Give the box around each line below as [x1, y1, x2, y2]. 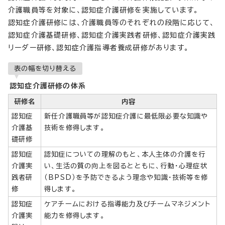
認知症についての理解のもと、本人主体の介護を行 [44, 150, 206, 158]
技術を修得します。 [44, 124, 105, 131]
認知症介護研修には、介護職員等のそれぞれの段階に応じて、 [8, 19, 215, 26]
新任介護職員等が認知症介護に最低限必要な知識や [44, 112, 208, 120]
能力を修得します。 [44, 211, 105, 219]
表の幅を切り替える [14, 64, 76, 72]
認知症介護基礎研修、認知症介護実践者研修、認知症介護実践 [8, 31, 216, 39]
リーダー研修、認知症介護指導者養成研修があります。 [8, 44, 189, 51]
